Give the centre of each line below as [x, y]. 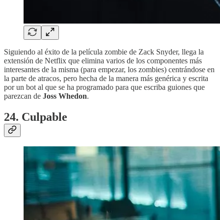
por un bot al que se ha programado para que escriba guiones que [104, 87]
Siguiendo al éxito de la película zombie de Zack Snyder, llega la [104, 52]
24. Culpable [36, 117]
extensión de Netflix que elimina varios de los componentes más [103, 60]
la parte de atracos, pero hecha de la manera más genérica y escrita [106, 78]
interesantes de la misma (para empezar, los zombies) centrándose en [109, 69]
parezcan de [23, 96]
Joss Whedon [65, 96]
